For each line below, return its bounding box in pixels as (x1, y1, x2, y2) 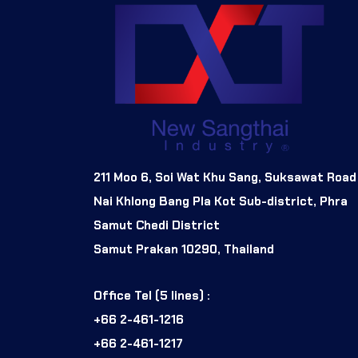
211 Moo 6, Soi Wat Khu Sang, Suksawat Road (93, 169, 356, 185)
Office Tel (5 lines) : (93, 288, 210, 304)
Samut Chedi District (93, 217, 220, 233)
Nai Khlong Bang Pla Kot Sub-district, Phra (93, 193, 348, 209)
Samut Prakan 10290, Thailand (93, 241, 274, 257)
